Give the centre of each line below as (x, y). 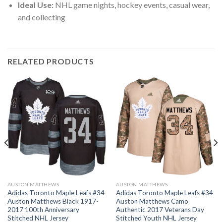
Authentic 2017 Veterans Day (160, 209)
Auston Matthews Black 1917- (53, 201)
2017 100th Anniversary (43, 209)
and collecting (41, 17)
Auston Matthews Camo (152, 201)
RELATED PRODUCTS (51, 61)
